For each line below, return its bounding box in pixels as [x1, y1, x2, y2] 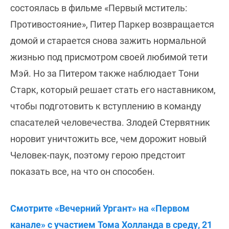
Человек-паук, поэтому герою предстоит [10, 149, 186, 161]
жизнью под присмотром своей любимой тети [10, 51, 208, 62]
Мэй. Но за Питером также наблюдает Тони [10, 67, 199, 79]
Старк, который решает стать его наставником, [10, 84, 216, 95]
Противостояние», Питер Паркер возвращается [10, 18, 214, 30]
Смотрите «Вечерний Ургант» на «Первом [10, 202, 190, 214]
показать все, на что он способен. [10, 166, 155, 177]
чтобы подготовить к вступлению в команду [10, 100, 201, 111]
